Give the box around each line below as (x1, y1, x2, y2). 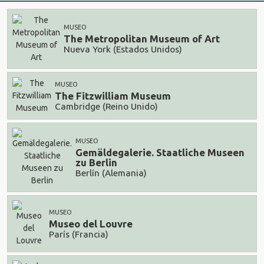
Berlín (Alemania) (75, 168, 147, 179)
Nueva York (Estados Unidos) (64, 44, 182, 55)
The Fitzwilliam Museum (55, 90, 171, 101)
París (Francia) (49, 229, 108, 240)
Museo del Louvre (49, 217, 133, 229)
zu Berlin (75, 156, 117, 168)
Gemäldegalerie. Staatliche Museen (75, 146, 245, 158)
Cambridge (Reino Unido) (55, 101, 158, 112)
